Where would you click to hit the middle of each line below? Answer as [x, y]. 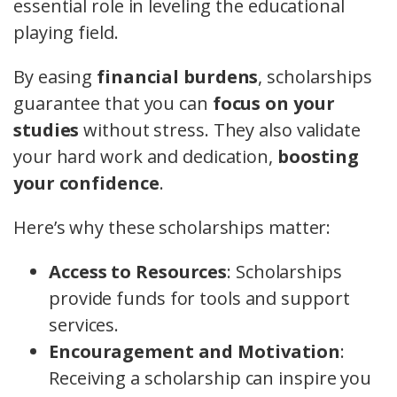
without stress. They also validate [220, 130]
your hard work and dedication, [145, 157]
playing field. [66, 33]
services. [84, 325]
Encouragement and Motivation [195, 352]
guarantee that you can [113, 104]
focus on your [273, 104]
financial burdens [178, 77]
